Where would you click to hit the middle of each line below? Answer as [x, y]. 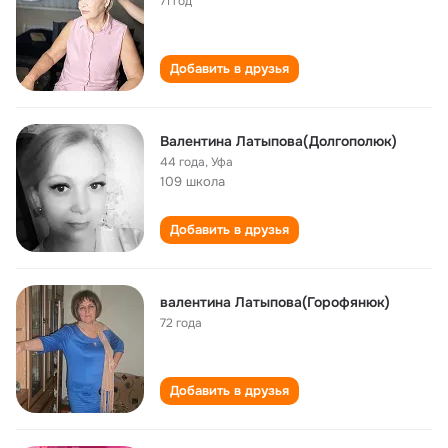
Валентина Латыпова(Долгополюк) [278, 141]
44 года [182, 162]
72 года [181, 323]
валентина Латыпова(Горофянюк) [275, 302]
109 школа [192, 181]
